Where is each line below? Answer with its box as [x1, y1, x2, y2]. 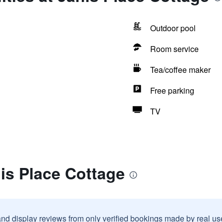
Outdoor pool [150, 22, 196, 34]
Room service [150, 43, 199, 55]
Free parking [150, 85, 194, 96]
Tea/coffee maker [150, 64, 211, 75]
